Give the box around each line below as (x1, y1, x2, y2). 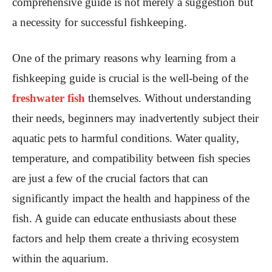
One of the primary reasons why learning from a (12, 51, 236, 64)
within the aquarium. (12, 251, 109, 265)
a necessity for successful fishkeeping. (12, 15, 187, 29)
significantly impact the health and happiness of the (12, 191, 250, 205)
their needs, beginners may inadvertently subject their (12, 111, 259, 124)
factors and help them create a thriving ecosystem (12, 231, 239, 245)
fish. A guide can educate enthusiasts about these (12, 211, 236, 225)
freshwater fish (12, 91, 85, 104)
